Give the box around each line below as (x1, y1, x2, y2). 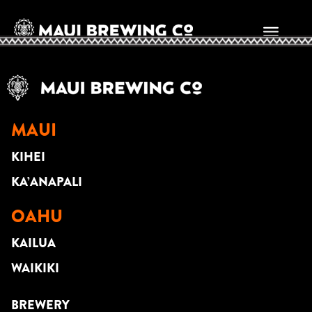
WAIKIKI (11, 259, 59, 277)
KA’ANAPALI (11, 173, 82, 191)
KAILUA (11, 234, 56, 252)
